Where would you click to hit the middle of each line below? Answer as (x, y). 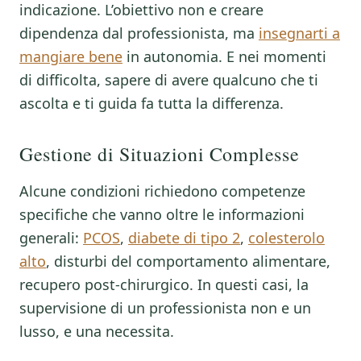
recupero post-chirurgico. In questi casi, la (164, 284)
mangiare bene (71, 56)
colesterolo (286, 238)
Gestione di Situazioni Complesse (160, 154)
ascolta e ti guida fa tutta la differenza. (151, 103)
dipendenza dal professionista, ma (139, 33)
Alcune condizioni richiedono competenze (162, 191)
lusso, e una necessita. (97, 331)
